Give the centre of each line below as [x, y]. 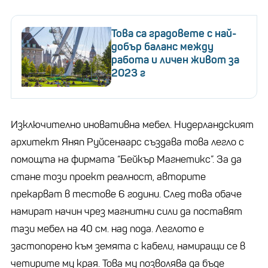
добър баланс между [162, 46]
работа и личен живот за [175, 60]
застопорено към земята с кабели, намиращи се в [128, 246]
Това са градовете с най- [174, 33]
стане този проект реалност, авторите [108, 176]
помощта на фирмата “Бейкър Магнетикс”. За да [126, 159]
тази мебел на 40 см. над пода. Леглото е [107, 229]
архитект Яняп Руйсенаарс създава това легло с [127, 142]
